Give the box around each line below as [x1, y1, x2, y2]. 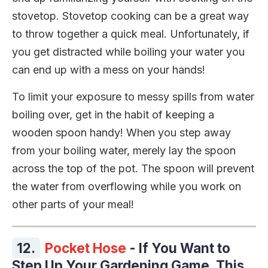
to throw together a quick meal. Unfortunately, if [12, 27, 249, 40]
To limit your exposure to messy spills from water [12, 90, 254, 103]
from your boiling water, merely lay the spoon [12, 144, 236, 157]
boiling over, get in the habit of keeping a [12, 108, 214, 121]
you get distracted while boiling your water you [12, 45, 245, 58]
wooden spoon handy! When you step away [12, 126, 231, 139]
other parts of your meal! [12, 197, 134, 211]
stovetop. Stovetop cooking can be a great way [12, 9, 249, 22]
